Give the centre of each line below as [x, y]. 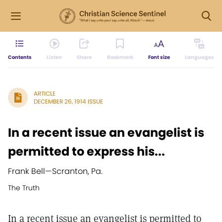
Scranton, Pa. [77, 171]
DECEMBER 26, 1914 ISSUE [68, 101]
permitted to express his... [86, 151]
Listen [55, 57]
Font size [159, 57]
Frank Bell [27, 171]
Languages [199, 57]
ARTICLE [45, 93]
